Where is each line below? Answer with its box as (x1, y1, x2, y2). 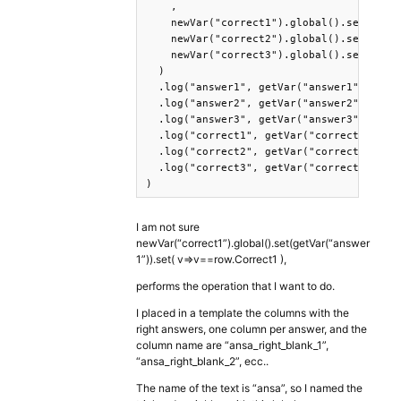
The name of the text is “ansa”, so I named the (136, 381, 363, 395)
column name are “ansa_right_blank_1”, (136, 338, 328, 352)
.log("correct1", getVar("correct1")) (146, 130, 384, 141)
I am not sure (136, 220, 200, 234)
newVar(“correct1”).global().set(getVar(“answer (136, 236, 370, 250)
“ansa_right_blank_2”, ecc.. (136, 354, 269, 368)
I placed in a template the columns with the (136, 306, 349, 320)
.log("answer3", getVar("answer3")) (146, 114, 371, 125)
